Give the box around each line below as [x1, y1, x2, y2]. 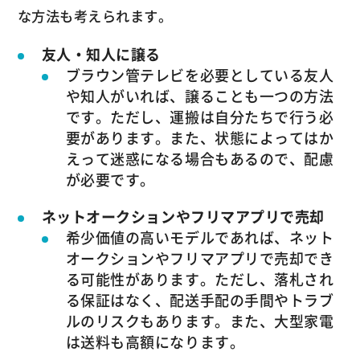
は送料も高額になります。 [65, 331, 245, 354]
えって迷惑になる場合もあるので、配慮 [65, 148, 334, 170]
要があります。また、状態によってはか [65, 127, 334, 149]
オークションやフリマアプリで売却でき [65, 247, 334, 270]
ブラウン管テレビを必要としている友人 [65, 64, 334, 87]
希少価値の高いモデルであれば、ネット [65, 227, 334, 249]
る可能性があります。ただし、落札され [65, 268, 334, 291]
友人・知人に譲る [41, 43, 161, 66]
